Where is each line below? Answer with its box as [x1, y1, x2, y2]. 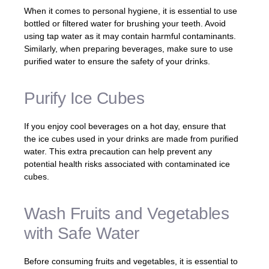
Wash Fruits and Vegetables [24, 204, 229, 223]
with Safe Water [24, 224, 139, 243]
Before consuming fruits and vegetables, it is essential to [24, 256, 238, 267]
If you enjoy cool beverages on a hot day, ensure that [24, 121, 226, 131]
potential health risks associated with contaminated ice [24, 159, 230, 169]
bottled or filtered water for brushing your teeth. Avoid [24, 18, 226, 28]
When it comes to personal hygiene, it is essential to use [24, 5, 237, 16]
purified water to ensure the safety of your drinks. [24, 56, 210, 66]
